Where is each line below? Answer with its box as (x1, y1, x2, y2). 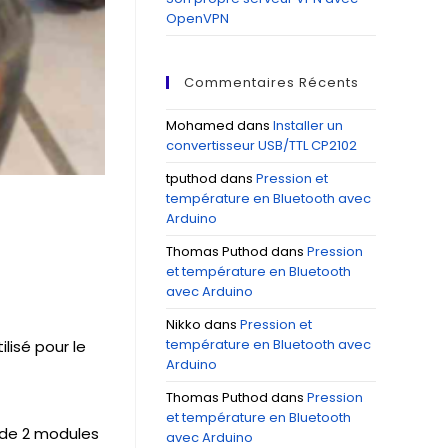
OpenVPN (166, 9, 229, 28)
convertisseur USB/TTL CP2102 (166, 136, 357, 155)
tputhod (166, 169, 217, 188)
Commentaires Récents (184, 73, 359, 92)
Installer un (273, 116, 343, 135)
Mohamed (166, 116, 234, 135)
